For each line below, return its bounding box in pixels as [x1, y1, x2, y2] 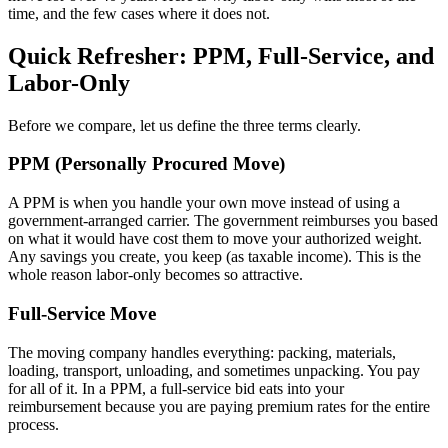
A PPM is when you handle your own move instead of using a [8, 194, 400, 212]
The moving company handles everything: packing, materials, [8, 343, 396, 361]
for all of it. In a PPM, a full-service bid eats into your [8, 379, 344, 397]
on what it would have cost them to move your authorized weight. [8, 230, 422, 248]
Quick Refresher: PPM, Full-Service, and [8, 42, 434, 69]
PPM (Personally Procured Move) [8, 153, 285, 175]
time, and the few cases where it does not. [8, 4, 270, 22]
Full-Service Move [8, 302, 156, 324]
